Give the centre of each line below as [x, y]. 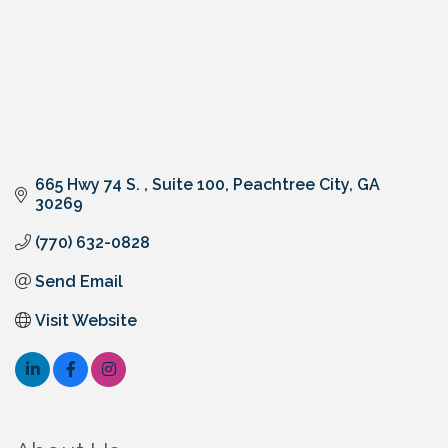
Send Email [79, 281]
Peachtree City [291, 184]
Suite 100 [188, 184]
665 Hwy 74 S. [89, 184]
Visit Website [86, 320]
